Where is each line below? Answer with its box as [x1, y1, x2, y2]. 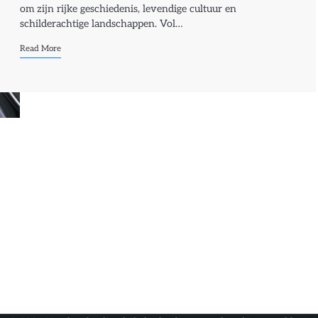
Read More [20, 43, 62, 53]
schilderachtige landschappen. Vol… [20, 17, 183, 30]
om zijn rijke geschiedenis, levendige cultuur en [20, 2, 237, 15]
